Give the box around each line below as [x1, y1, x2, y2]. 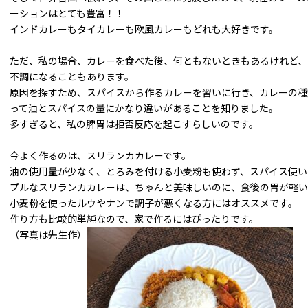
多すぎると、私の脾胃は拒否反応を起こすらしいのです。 [10, 117, 258, 131]
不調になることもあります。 [10, 69, 134, 83]
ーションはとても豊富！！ [10, 6, 124, 20]
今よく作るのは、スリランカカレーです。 [10, 148, 191, 162]
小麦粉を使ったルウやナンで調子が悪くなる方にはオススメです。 [10, 196, 298, 210]
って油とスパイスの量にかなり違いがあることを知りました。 [10, 101, 278, 115]
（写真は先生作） [10, 228, 87, 241]
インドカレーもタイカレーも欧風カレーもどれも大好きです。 [10, 22, 278, 36]
